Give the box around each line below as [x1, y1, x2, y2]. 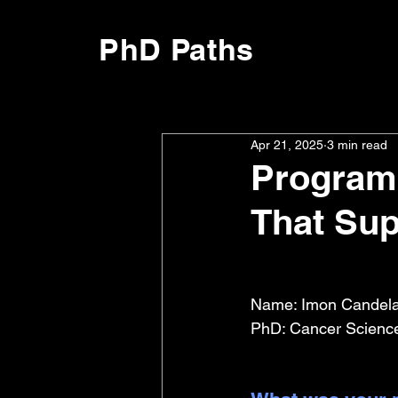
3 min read [327, 137, 387, 152]
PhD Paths [99, 31, 255, 68]
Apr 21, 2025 [251, 137, 323, 152]
